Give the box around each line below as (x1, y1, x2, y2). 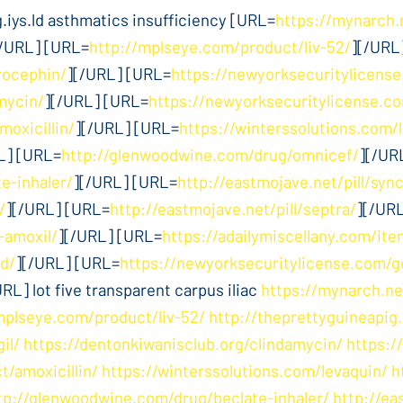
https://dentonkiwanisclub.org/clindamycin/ (23, 333, 343, 354)
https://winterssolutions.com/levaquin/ (102, 360, 388, 381)
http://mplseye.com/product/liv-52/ (89, 36, 351, 57)
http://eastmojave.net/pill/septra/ (110, 198, 356, 219)
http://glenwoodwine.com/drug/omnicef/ (61, 144, 359, 165)
